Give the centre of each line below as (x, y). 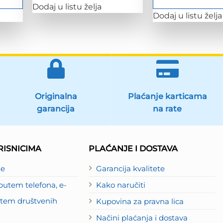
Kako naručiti (120, 185)
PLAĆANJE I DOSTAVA (133, 148)
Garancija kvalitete (130, 168)
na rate (167, 109)
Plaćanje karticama (167, 96)
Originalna (56, 96)
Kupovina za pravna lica (140, 201)
